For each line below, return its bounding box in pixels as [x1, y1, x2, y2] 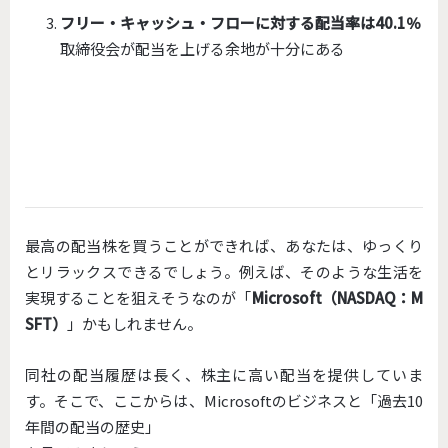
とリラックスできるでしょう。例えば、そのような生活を [25, 260, 423, 282]
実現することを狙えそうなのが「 [25, 286, 252, 308]
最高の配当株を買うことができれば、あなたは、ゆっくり [25, 234, 423, 256]
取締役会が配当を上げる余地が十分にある [60, 38, 345, 60]
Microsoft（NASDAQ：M [251, 286, 424, 308]
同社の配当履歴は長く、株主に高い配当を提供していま [25, 363, 423, 385]
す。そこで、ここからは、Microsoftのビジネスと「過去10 [25, 389, 423, 411]
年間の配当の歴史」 [25, 415, 160, 437]
